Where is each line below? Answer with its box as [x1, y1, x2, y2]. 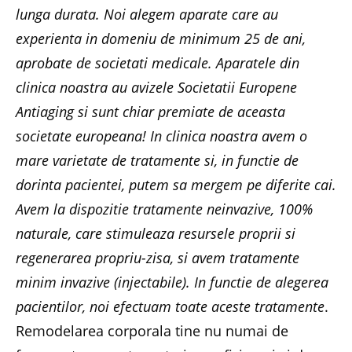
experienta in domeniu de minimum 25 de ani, [16, 28, 306, 48]
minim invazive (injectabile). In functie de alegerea [16, 272, 328, 291]
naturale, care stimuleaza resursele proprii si [16, 223, 295, 243]
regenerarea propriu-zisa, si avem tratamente [16, 247, 299, 267]
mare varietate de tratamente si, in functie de [16, 150, 299, 170]
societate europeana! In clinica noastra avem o [16, 126, 307, 145]
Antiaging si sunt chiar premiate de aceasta [16, 101, 285, 121]
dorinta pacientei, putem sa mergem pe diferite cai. [16, 174, 336, 194]
